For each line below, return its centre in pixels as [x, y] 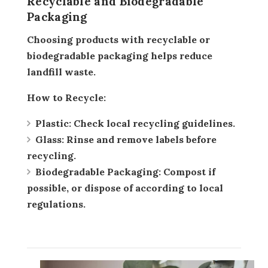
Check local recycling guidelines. [153, 123]
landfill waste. [61, 71]
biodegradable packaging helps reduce [120, 55]
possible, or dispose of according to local [125, 188]
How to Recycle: [71, 97]
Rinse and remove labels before [140, 139]
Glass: [50, 139]
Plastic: [53, 123]
